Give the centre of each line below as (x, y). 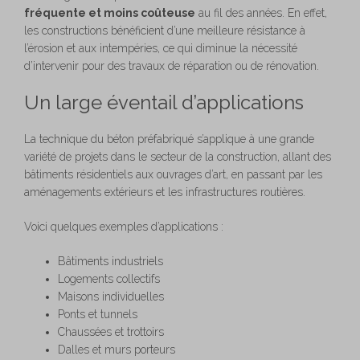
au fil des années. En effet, (261, 12)
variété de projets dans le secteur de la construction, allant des (178, 156)
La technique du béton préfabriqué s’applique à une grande (169, 139)
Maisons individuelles (111, 296)
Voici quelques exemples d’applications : (124, 226)
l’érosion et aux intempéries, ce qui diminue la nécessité (161, 48)
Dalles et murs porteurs (117, 349)
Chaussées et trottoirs (111, 331)
